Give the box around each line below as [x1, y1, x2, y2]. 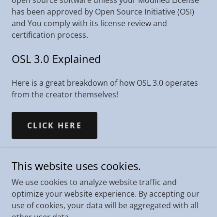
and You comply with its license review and [12, 18, 167, 29]
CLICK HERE [27, 120, 82, 131]
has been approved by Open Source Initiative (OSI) [12, 6, 194, 17]
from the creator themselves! [12, 89, 118, 100]
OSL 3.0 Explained [12, 51, 101, 66]
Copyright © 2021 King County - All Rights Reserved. [24, 179, 193, 188]
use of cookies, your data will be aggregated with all [12, 200, 199, 211]
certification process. [12, 30, 88, 40]
